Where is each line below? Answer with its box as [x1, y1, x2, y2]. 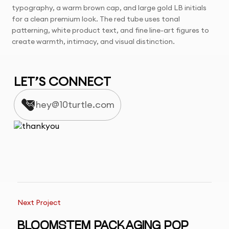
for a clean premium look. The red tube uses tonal [12, 14, 180, 24]
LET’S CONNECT [13, 74, 111, 89]
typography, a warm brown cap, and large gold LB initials [12, 3, 207, 13]
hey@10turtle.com [35, 99, 114, 111]
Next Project [17, 198, 61, 208]
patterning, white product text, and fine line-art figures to [12, 26, 210, 35]
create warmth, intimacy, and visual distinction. [12, 37, 175, 47]
